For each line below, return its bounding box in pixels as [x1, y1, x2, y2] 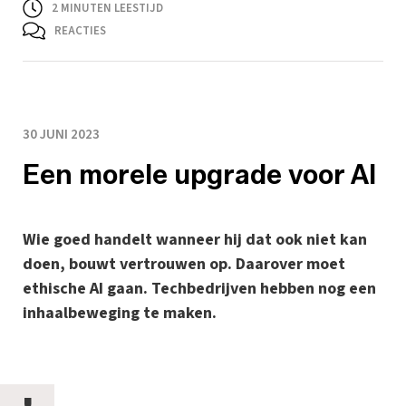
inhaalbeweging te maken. [23, 301, 217, 324]
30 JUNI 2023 [23, 124, 100, 144]
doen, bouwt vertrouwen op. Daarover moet [23, 252, 345, 275]
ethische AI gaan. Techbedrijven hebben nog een [23, 276, 376, 300]
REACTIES [53, 22, 106, 39]
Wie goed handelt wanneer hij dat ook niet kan [23, 227, 367, 251]
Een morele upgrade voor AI [23, 157, 376, 191]
